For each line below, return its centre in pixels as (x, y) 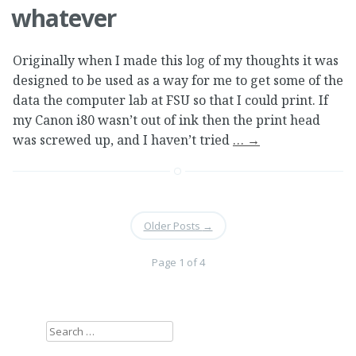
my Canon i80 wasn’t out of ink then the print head (166, 120)
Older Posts (173, 225)
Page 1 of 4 (178, 262)
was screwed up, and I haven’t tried (123, 140)
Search (62, 330)
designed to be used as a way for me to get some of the (178, 81)
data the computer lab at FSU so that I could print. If (170, 101)
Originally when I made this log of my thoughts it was (176, 61)
